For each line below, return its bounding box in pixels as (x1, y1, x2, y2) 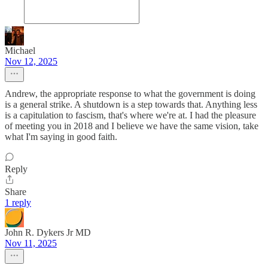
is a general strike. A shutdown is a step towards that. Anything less (5, 99, 257, 110)
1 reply (5, 197, 31, 208)
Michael (5, 45, 35, 56)
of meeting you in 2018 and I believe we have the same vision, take (5, 121, 258, 132)
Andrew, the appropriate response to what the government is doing (5, 89, 255, 99)
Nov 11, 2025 (5, 238, 57, 249)
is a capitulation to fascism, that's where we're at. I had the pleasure (5, 110, 256, 121)
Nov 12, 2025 (5, 56, 57, 67)
